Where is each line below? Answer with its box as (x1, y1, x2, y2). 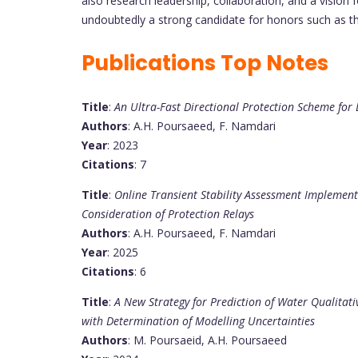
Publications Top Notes (82, 48, 328, 78)
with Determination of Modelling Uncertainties (82, 312, 315, 328)
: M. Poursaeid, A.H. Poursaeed (128, 332, 287, 348)
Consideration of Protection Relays (82, 205, 254, 221)
